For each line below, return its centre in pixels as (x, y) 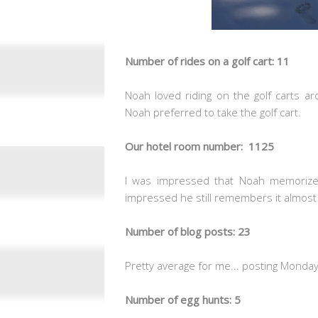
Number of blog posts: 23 (188, 231)
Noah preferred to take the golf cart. (216, 112)
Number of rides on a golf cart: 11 (207, 61)
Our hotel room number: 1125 (199, 146)
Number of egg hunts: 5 (183, 299)
